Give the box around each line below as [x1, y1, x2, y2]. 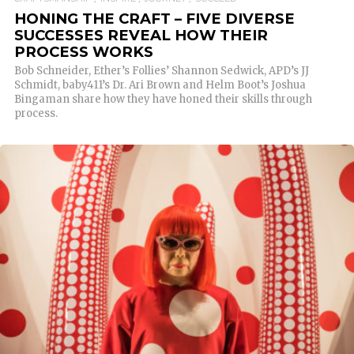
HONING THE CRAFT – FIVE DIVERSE [14, 9, 295, 28]
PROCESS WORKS [14, 42, 153, 61]
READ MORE [138, 257, 216, 273]
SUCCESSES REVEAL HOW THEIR [14, 25, 268, 44]
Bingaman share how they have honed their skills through [14, 92, 312, 106]
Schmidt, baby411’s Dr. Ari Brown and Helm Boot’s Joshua [14, 77, 306, 92]
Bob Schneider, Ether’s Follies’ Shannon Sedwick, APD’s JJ [14, 63, 309, 77]
